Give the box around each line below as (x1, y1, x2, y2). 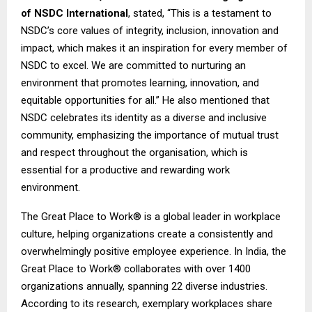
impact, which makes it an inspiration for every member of (21, 41, 288, 54)
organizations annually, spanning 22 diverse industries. (21, 279, 267, 292)
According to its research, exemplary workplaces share (21, 297, 272, 310)
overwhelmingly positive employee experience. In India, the (21, 244, 286, 258)
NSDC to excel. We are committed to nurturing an (21, 58, 246, 72)
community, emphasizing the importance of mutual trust (21, 128, 279, 141)
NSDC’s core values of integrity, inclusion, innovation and (21, 24, 279, 37)
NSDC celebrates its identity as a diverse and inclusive (21, 111, 267, 124)
